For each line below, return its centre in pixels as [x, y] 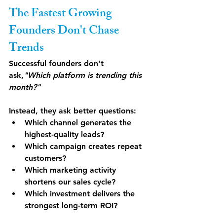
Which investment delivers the [81, 194]
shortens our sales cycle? [70, 182]
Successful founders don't [57, 64]
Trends [26, 49]
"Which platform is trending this [84, 75]
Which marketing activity [72, 170]
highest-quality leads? [64, 135]
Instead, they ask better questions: [73, 111]
